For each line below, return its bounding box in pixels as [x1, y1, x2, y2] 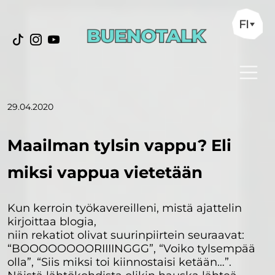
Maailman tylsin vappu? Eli [7, 136, 231, 155]
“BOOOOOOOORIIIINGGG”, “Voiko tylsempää [7, 242, 255, 255]
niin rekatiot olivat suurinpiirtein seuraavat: [7, 228, 244, 242]
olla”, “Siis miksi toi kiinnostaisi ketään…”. [7, 255, 231, 269]
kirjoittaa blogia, [7, 215, 96, 228]
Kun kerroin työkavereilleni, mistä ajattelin [7, 201, 242, 215]
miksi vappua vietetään [7, 163, 203, 182]
